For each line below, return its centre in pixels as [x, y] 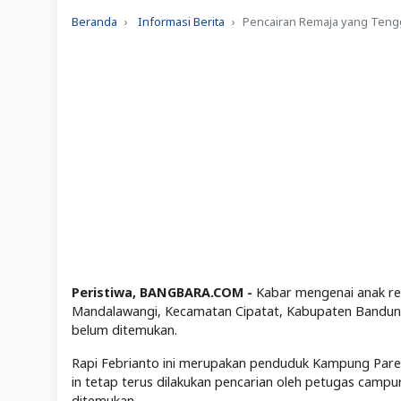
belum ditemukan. [124, 330]
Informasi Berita [181, 22]
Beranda [94, 22]
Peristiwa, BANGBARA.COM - [162, 293]
